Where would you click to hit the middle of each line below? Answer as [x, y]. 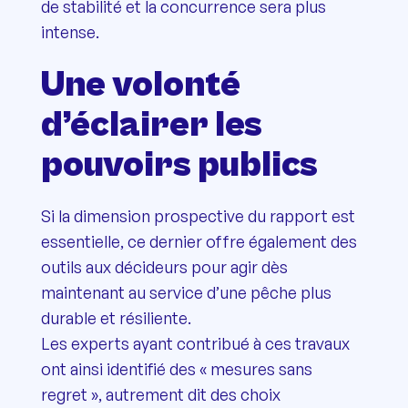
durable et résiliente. [116, 317]
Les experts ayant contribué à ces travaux [195, 343]
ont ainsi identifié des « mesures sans [176, 368]
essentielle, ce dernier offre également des [199, 241]
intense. [70, 31]
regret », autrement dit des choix [160, 394]
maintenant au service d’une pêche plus [186, 292]
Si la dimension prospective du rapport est [198, 215]
